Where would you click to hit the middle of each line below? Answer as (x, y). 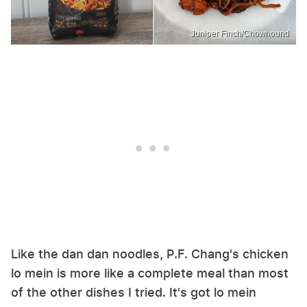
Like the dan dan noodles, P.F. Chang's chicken (150, 254)
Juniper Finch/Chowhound (240, 34)
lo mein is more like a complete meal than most (150, 273)
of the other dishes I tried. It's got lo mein (134, 293)
